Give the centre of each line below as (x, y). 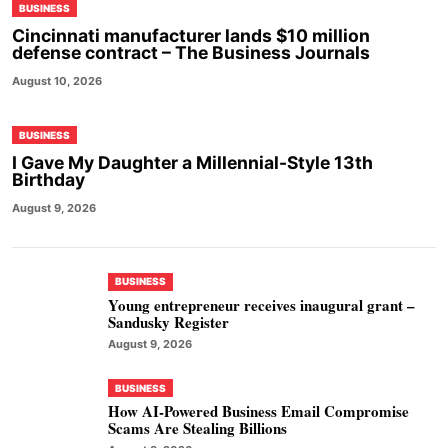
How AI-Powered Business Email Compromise (258, 411)
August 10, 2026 (57, 81)
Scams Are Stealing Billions (197, 428)
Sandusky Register (168, 321)
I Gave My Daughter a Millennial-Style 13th (192, 162)
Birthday (48, 179)
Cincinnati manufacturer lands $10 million (191, 35)
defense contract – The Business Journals (191, 52)
